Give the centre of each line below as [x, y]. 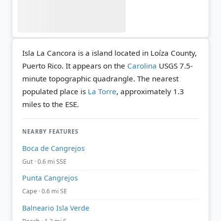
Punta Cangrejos [50, 178]
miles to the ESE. [51, 104]
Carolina [142, 65]
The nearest [158, 78]
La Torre [102, 91]
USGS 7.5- [175, 65]
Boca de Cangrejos [54, 148]
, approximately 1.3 [150, 91]
